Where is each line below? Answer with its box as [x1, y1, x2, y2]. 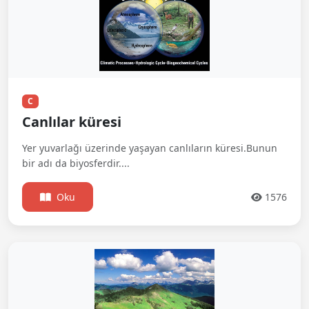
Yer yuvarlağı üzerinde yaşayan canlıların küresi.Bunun [22, 141, 277, 154]
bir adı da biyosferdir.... [22, 156, 130, 170]
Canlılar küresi [22, 112, 121, 131]
